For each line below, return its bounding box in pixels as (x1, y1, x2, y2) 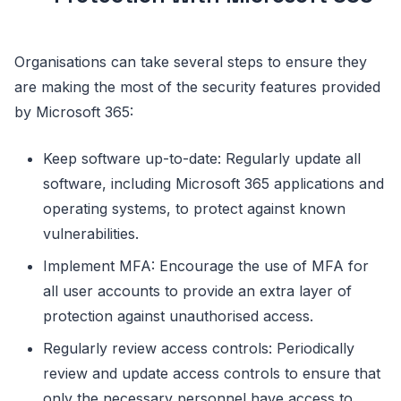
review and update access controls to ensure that (43, 363, 380, 382)
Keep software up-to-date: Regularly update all (43, 149, 361, 167)
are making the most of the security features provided (14, 77, 380, 96)
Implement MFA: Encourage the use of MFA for (43, 256, 369, 275)
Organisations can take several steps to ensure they (14, 52, 367, 71)
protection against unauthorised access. (43, 306, 313, 325)
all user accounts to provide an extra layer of (43, 281, 352, 300)
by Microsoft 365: (14, 102, 133, 121)
